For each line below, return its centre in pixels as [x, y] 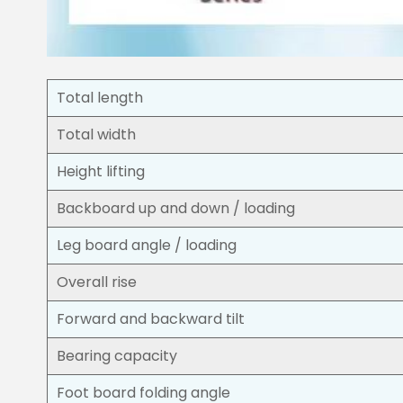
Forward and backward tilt [151, 318]
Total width [96, 134]
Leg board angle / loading [147, 245]
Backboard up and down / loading [176, 208]
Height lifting [101, 171]
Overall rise [97, 282]
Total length [100, 97]
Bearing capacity [117, 355]
